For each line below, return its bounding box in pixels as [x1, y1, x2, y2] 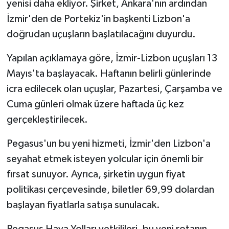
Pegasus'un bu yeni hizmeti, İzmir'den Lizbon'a [6, 139, 211, 149]
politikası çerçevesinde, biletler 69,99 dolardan [6, 185, 214, 195]
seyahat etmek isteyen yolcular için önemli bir [6, 154, 203, 165]
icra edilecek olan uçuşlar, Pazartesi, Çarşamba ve [6, 84, 222, 95]
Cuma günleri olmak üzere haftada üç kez [6, 99, 184, 110]
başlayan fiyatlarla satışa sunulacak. [6, 200, 160, 211]
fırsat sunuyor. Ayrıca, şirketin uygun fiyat [6, 169, 186, 180]
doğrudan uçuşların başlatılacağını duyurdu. [6, 29, 196, 40]
